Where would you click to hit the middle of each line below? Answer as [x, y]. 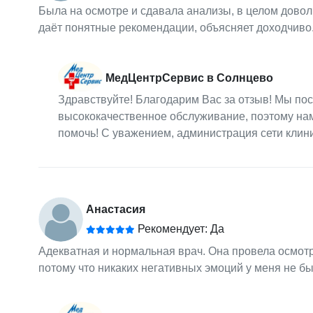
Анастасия [115, 210]
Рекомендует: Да [179, 229]
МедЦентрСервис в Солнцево [189, 78]
